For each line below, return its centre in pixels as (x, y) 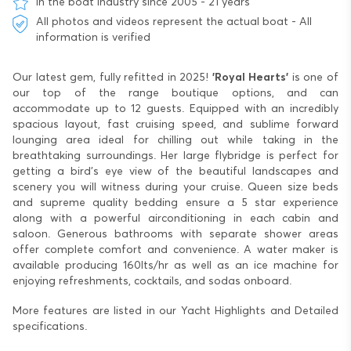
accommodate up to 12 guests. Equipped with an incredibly (175, 109)
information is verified (93, 38)
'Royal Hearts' (249, 78)
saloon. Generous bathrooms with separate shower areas (175, 235)
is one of (314, 78)
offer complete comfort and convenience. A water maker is (175, 250)
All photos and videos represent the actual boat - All (174, 22)
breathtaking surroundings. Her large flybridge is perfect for (175, 156)
